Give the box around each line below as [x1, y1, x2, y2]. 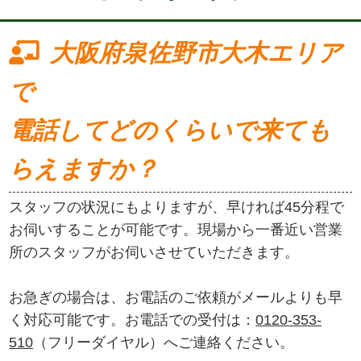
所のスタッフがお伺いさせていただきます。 [9, 244, 300, 261]
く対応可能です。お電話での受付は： [9, 312, 256, 329]
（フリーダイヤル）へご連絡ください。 [33, 334, 295, 351]
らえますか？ [9, 155, 159, 182]
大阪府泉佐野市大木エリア [49, 39, 342, 66]
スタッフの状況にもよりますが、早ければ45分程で [9, 199, 345, 216]
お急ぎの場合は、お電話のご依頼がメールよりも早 [9, 289, 343, 306]
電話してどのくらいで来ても [9, 116, 332, 143]
